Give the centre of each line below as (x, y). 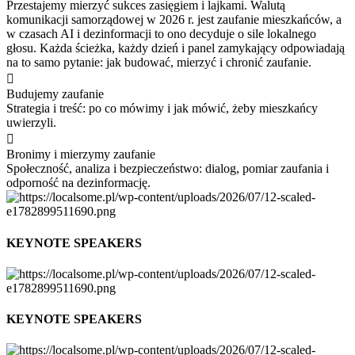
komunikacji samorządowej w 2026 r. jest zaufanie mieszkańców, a (174, 20)
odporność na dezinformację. (78, 183)
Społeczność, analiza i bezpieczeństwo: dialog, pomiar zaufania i (168, 169)
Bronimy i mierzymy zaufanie (81, 155)
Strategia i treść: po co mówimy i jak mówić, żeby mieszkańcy (162, 109)
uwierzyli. (31, 123)
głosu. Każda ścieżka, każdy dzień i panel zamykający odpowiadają (176, 48)
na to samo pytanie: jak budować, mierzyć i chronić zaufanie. (159, 63)
